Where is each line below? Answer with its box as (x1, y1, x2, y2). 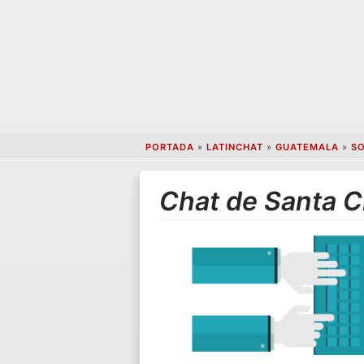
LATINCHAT (206, 141, 263, 154)
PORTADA (145, 141, 194, 154)
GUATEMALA (275, 141, 339, 154)
